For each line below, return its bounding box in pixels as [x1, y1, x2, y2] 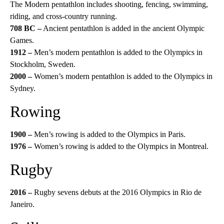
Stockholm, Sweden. [10, 60, 75, 68]
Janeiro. [10, 200, 34, 208]
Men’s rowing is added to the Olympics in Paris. [34, 130, 185, 138]
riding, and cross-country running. [10, 12, 117, 20]
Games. [10, 36, 34, 44]
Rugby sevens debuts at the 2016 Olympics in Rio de [32, 188, 201, 196]
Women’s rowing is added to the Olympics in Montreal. [34, 142, 208, 150]
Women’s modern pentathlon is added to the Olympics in [32, 72, 212, 80]
